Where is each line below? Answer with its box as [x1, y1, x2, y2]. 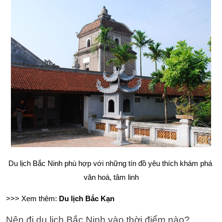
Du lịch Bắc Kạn [59, 194, 114, 203]
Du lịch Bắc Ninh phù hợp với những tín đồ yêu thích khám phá [8, 160, 212, 168]
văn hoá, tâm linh [83, 173, 139, 182]
